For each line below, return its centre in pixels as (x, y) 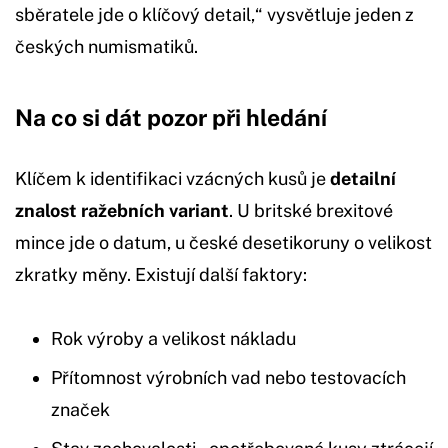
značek (80, 409)
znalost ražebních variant (122, 210)
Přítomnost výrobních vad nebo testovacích (228, 377)
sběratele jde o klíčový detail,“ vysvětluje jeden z (214, 14)
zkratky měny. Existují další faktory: (161, 274)
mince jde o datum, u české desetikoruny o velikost (223, 242)
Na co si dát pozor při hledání (171, 117)
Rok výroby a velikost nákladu (173, 338)
